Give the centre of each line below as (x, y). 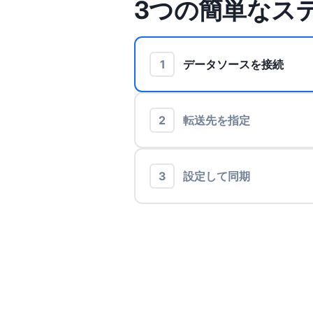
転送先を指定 (217, 121)
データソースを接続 (233, 65)
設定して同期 (217, 176)
